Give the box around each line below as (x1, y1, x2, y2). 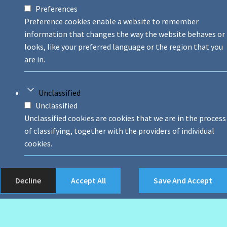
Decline (15, 175, 41, 185)
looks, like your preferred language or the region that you (24, 41, 223, 52)
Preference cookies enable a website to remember (24, 16, 199, 26)
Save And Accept (154, 175, 212, 185)
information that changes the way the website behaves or (24, 28, 225, 39)
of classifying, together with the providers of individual (24, 126, 214, 136)
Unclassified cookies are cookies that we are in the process (24, 113, 226, 124)
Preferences (35, 3, 78, 14)
